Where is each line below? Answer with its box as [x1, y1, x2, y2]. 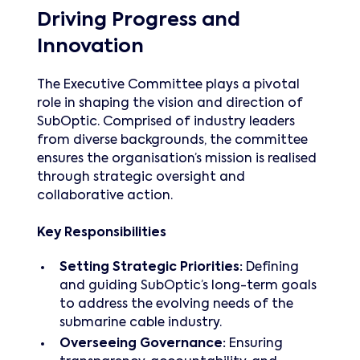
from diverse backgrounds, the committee [37, 133, 308, 147]
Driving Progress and [37, 11, 240, 31]
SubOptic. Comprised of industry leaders [37, 115, 295, 129]
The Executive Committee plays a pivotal [37, 78, 300, 92]
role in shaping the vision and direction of [37, 96, 303, 110]
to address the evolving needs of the [59, 297, 293, 311]
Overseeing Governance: [59, 337, 226, 351]
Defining [242, 260, 299, 274]
